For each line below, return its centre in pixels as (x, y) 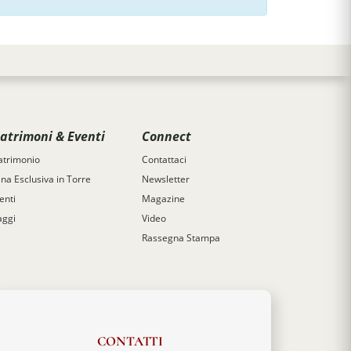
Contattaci (164, 159)
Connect (166, 136)
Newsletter (166, 179)
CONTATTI (130, 341)
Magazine (163, 199)
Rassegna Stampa (181, 238)
